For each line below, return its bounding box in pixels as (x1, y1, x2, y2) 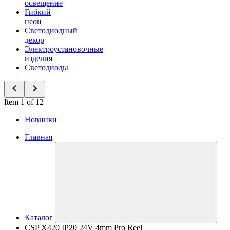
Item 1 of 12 (4, 98, 44, 106)
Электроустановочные (25, 45, 103, 53)
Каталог (25, 213, 53, 222)
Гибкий (25, 8, 51, 16)
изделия (25, 54, 52, 63)
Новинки (25, 115, 57, 124)
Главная (25, 132, 52, 141)
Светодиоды (25, 63, 68, 72)
